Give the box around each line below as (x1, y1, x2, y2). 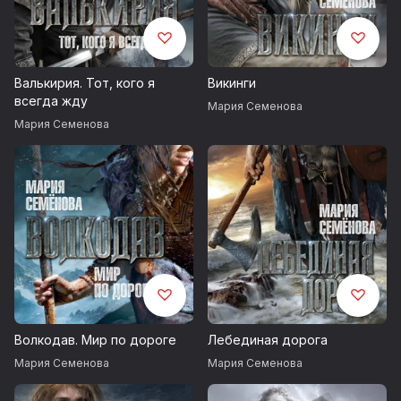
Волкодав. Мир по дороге (14, 332, 176, 348)
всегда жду (14, 93, 88, 109)
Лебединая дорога (208, 332, 328, 348)
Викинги (208, 75, 256, 91)
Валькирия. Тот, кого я (14, 75, 155, 91)
